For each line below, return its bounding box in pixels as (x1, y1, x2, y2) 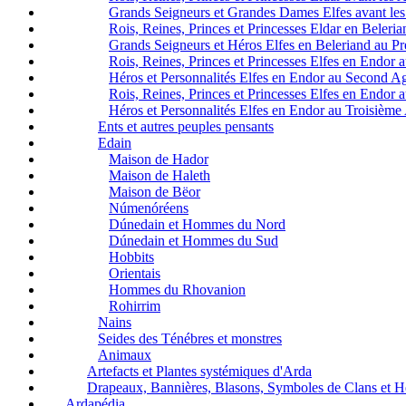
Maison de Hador (109, 151, 208, 168)
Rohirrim (109, 298, 160, 314)
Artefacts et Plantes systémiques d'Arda (87, 363, 312, 380)
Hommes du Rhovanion (109, 282, 246, 298)
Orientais (109, 266, 160, 282)
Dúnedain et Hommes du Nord (109, 217, 285, 233)
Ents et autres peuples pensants (98, 119, 274, 135)
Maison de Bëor (109, 184, 200, 200)
